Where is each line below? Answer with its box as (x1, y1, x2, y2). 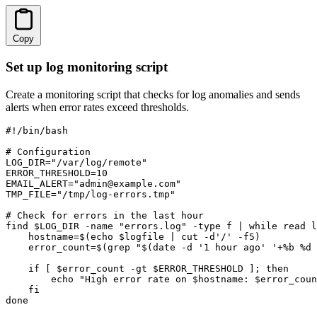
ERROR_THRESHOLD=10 (6, 167, 108, 178)
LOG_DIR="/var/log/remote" (6, 156, 147, 168)
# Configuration (6, 146, 91, 157)
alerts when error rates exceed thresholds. (6, 100, 189, 113)
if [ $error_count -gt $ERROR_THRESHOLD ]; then (6, 263, 289, 274)
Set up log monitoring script (6, 59, 168, 74)
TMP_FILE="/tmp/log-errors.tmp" (6, 188, 175, 200)
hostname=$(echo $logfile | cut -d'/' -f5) (6, 231, 260, 242)
